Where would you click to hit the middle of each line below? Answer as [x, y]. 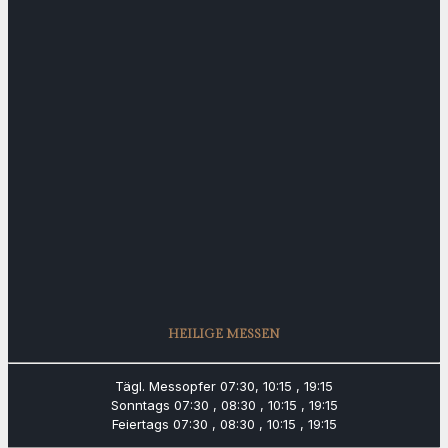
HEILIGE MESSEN [224, 334]
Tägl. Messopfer [167, 385]
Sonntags [140, 404]
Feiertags [140, 423]
